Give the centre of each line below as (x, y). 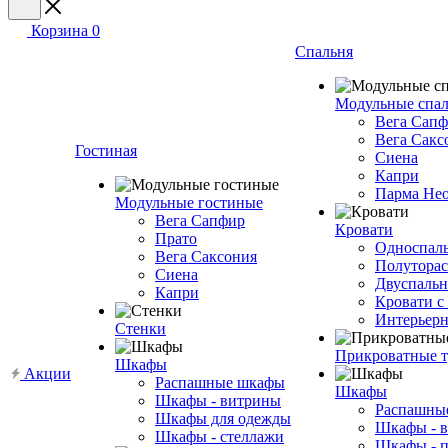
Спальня (324, 51)
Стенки (140, 328)
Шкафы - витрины (218, 400)
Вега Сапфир (200, 220)
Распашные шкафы (220, 382)
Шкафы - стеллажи (219, 436)
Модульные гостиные (189, 202)
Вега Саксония (206, 256)
